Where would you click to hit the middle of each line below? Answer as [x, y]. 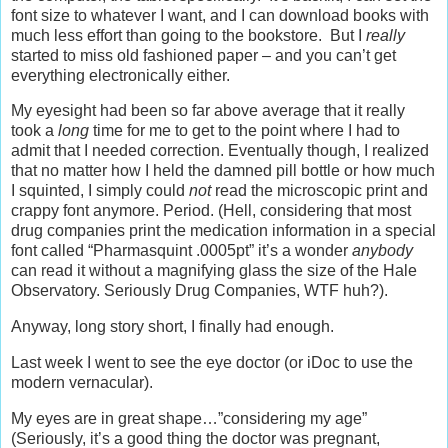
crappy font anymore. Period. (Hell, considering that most [211, 211]
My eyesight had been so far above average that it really [208, 111]
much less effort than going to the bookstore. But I [188, 35]
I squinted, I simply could [100, 191]
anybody [382, 251]
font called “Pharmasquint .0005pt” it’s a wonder [181, 251]
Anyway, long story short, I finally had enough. [172, 327]
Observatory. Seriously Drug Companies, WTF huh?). [199, 291]
